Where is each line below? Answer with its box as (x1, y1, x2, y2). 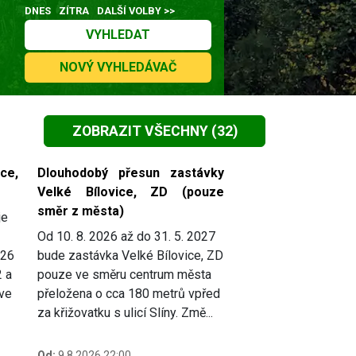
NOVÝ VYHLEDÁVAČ (59, 60, 176, 75)
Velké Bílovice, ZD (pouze (37, 184, 224, 200)
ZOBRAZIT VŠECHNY (72, 122, 208, 139)
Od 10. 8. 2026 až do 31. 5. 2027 (37, 229, 215, 245)
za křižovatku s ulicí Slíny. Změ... (37, 305, 213, 321)
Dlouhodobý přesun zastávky (37, 165, 224, 181)
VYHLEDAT (85, 27, 150, 42)
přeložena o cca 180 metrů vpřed (37, 286, 220, 302)
